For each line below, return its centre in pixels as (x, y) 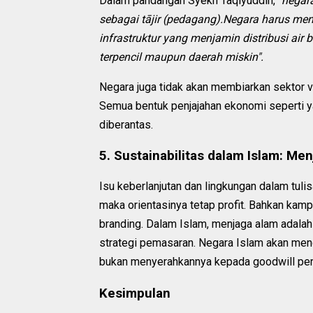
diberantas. (126, 124)
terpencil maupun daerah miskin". (181, 57)
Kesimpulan (135, 294)
